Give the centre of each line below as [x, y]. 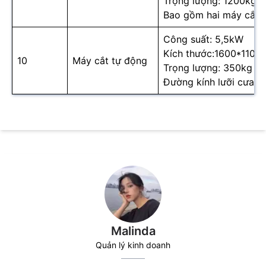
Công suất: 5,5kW [203, 39]
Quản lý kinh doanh [133, 245]
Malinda [133, 231]
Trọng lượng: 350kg [208, 68]
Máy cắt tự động [110, 61]
